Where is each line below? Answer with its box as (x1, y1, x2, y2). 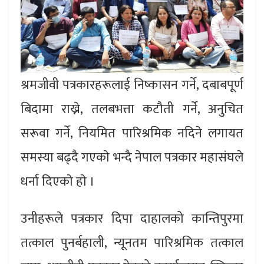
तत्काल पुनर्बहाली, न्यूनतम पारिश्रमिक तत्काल (21, 232, 243, 255)
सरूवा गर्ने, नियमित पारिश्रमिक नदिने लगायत (21, 123, 243, 145)
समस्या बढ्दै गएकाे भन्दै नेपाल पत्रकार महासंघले (21, 147, 243, 169)
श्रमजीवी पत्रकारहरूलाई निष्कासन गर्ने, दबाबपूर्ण (21, 74, 243, 97)
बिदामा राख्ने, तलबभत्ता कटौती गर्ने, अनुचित (21, 98, 243, 121)
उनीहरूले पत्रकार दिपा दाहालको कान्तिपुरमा (21, 208, 243, 230)
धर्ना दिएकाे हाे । (21, 171, 95, 193)
